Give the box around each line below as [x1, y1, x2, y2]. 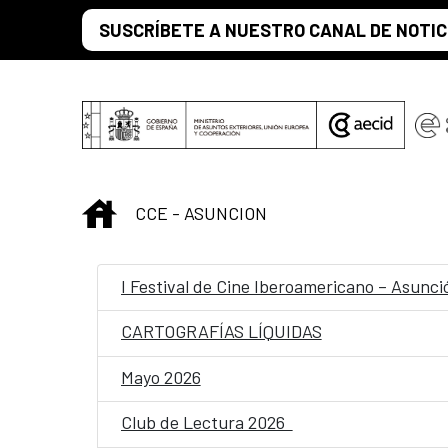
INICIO [116, 199, 165, 222]
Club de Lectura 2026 [120, 411, 293, 434]
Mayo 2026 [120, 365, 201, 388]
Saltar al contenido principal [8, 10, 223, 32]
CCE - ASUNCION [135, 201, 267, 224]
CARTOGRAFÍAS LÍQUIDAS [120, 320, 322, 343]
